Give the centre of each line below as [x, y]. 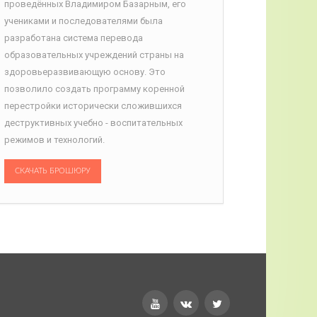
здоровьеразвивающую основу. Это [85, 71]
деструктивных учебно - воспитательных [94, 122]
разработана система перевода [74, 38]
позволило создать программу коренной [95, 88]
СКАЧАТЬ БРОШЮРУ [53, 171]
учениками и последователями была [84, 21]
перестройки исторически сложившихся [93, 105]
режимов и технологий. [55, 139]
